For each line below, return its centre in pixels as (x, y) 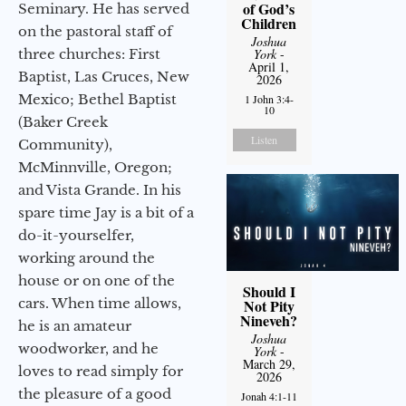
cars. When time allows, (100, 303)
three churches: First (89, 53)
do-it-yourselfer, (76, 235)
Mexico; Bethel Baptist (97, 99)
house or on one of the (97, 280)
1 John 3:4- (269, 98)
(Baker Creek (63, 121)
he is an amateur (75, 325)
